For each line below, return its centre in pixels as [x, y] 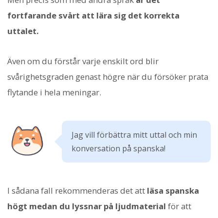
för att [179, 206]
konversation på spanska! [118, 148]
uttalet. [23, 31]
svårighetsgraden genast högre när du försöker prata [108, 76]
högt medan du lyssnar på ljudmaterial [87, 206]
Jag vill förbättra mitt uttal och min [134, 135]
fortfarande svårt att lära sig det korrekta [93, 15]
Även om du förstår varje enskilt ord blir [83, 61]
